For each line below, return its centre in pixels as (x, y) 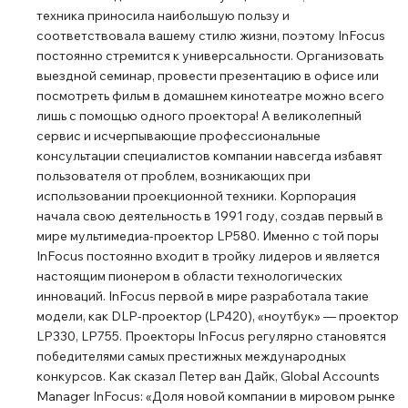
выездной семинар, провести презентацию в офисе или (208, 76)
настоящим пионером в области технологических (189, 276)
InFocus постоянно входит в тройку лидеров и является (208, 256)
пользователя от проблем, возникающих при (173, 176)
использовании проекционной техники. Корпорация (196, 196)
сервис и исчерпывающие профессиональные (178, 136)
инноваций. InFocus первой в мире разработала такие (203, 296)
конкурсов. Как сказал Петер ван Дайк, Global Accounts (208, 376)
